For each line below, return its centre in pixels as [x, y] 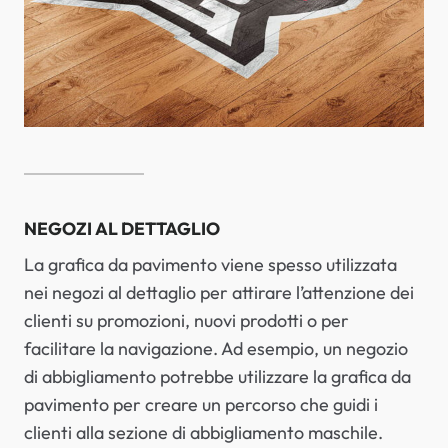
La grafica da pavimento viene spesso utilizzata [210, 264]
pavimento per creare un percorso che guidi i [201, 404]
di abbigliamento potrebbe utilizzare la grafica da [217, 376]
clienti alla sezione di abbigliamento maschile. [203, 432]
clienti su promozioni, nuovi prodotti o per [186, 320]
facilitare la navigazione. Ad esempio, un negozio [216, 348]
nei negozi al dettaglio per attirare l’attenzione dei [219, 292]
